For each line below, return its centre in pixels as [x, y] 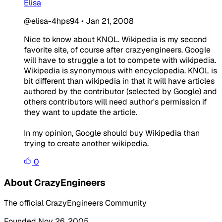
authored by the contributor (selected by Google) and [120, 91]
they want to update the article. [81, 112]
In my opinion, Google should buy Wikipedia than [112, 133]
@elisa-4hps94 [52, 21]
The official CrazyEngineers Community [75, 203]
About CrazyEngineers [55, 182]
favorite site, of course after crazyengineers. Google [117, 50]
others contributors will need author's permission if [115, 102]
